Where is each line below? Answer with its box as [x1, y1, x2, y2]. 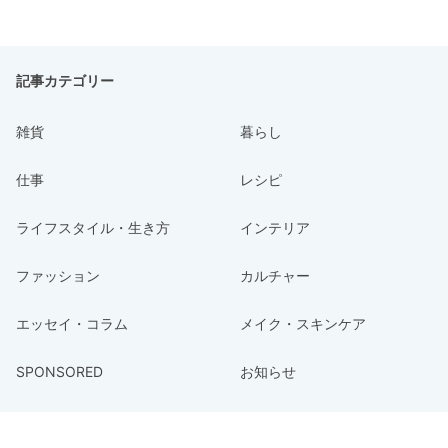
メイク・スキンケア [240, 315, 366, 333]
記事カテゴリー [16, 72, 114, 90]
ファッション [16, 267, 100, 285]
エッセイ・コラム [16, 315, 128, 333]
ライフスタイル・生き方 [16, 219, 170, 237]
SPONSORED [16, 363, 103, 381]
